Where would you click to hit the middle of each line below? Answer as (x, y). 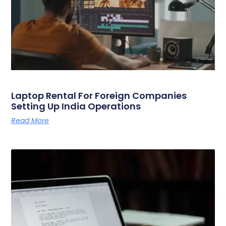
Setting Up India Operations (76, 106)
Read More (30, 120)
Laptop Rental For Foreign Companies (99, 95)
